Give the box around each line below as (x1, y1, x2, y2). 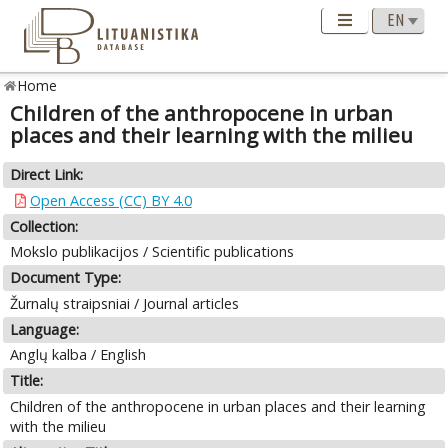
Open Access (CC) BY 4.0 (29, 190, 192, 210)
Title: (10, 371, 44, 391)
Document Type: (10, 268, 122, 288)
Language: (10, 319, 80, 339)
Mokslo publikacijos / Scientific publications (10, 242, 295, 262)
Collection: (10, 216, 79, 236)
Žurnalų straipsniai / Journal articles (10, 293, 240, 313)
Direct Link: (10, 165, 84, 185)
